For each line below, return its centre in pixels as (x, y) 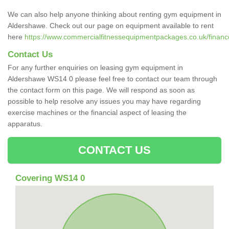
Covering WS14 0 (50, 178)
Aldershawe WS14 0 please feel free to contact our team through (112, 78)
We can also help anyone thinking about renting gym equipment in (114, 14)
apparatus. (26, 123)
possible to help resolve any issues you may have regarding (104, 101)
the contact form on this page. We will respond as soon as (101, 90)
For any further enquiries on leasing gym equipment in (95, 67)
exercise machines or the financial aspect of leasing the (97, 112)
